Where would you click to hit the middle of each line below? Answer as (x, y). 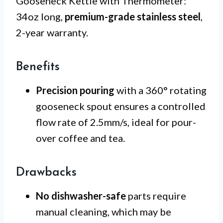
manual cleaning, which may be (104, 211)
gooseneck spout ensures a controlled (121, 106)
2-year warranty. (52, 32)
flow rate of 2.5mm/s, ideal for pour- (116, 122)
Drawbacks (46, 172)
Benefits (38, 67)
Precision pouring (75, 90)
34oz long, (40, 16)
